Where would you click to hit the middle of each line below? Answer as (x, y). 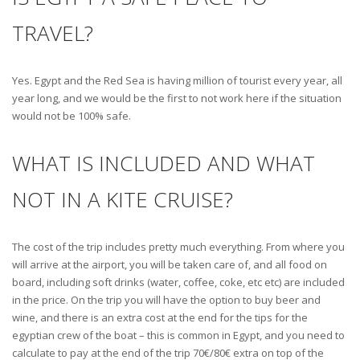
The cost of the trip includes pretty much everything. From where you (178, 247)
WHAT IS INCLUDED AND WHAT (164, 164)
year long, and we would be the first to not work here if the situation (177, 98)
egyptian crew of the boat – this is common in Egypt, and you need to (178, 335)
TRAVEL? (53, 33)
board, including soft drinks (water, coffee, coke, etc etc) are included (178, 282)
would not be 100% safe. (72, 116)
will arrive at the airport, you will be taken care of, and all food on (170, 265)
